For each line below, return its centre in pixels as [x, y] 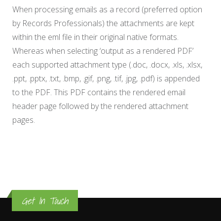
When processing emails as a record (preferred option [107, 9]
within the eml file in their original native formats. [95, 37]
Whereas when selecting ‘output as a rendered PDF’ [103, 51]
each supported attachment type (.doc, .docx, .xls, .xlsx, [107, 65]
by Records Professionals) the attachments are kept [103, 23]
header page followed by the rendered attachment [100, 106]
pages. [24, 120]
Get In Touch [45, 201]
